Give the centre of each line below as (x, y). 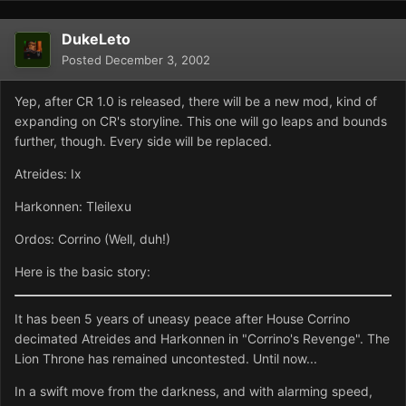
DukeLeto (96, 39)
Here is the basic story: (82, 272)
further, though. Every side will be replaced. (143, 141)
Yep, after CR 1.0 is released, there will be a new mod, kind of (196, 101)
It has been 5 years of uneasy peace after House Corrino (182, 319)
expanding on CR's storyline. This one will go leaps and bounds (201, 121)
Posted (83, 60)
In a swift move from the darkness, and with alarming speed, (193, 391)
